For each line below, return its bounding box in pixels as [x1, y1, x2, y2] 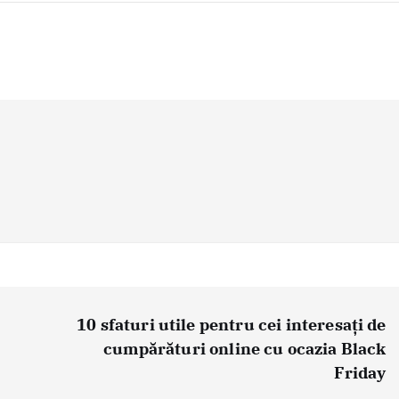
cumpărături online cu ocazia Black [103, 338, 387, 359]
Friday [333, 362, 387, 383]
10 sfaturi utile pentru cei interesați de [77, 313, 387, 335]
